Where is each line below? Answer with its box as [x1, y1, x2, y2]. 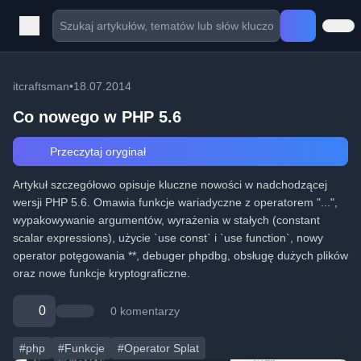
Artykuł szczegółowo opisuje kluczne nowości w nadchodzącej [13, 178, 327, 191]
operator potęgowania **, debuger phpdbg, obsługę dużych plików [13, 249, 348, 262]
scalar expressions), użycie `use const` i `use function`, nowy [13, 231, 323, 244]
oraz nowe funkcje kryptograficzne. [13, 267, 190, 280]
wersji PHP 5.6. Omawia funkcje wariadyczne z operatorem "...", [13, 196, 338, 209]
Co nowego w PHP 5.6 [13, 108, 181, 126]
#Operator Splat [118, 342, 199, 355]
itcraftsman [13, 80, 69, 93]
